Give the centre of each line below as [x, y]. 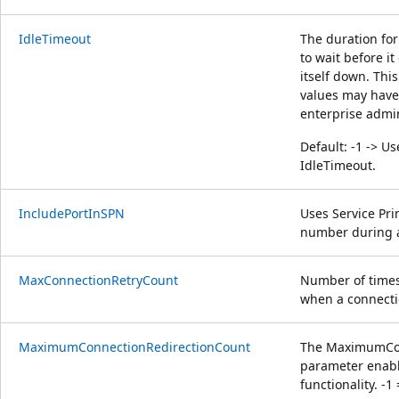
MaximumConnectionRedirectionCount [134, 346]
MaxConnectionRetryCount [98, 280]
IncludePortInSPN [72, 213]
